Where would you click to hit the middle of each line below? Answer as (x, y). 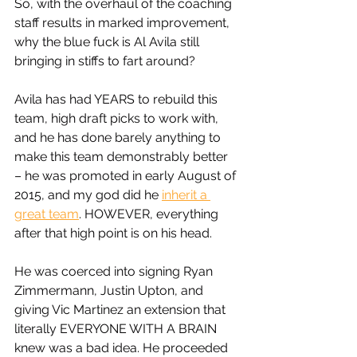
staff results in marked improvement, (124, 23)
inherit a (186, 195)
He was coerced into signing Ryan (115, 272)
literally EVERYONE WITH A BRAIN (117, 329)
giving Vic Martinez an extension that (122, 310)
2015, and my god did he (88, 195)
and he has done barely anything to (119, 138)
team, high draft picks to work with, (118, 119)
